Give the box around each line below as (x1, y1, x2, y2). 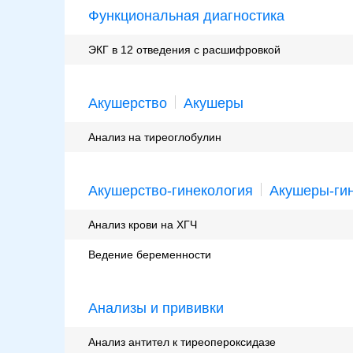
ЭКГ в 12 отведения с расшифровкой (88, 43, 281, 57)
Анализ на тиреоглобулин (88, 131, 221, 144)
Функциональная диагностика (88, 8, 284, 24)
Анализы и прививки (88, 300, 224, 317)
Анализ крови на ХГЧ (88, 218, 197, 232)
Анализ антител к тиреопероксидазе (88, 336, 276, 349)
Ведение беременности (88, 248, 211, 262)
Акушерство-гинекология (88, 183, 253, 199)
